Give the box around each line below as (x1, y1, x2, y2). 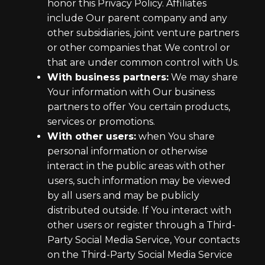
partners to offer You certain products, (47, 101, 230, 112)
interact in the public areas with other (47, 160, 225, 172)
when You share (136, 131, 215, 142)
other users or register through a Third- (47, 219, 235, 231)
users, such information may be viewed (47, 175, 231, 186)
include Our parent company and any (47, 12, 227, 24)
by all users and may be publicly (47, 190, 199, 201)
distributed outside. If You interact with (47, 205, 231, 216)
